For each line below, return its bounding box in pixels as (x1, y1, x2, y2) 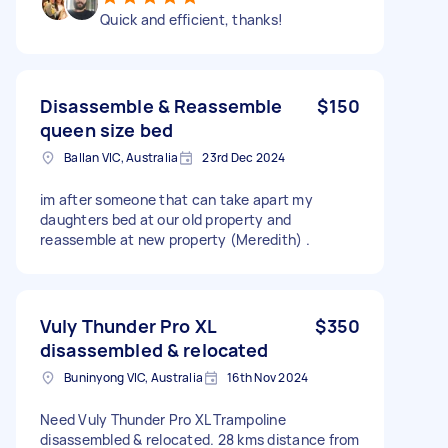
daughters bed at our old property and (40, 209, 292, 229)
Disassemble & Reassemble (40, 93, 283, 118)
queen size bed (40, 117, 174, 142)
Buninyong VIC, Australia (64, 368, 203, 386)
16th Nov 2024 (227, 368, 309, 386)
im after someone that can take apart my (40, 189, 313, 209)
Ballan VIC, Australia (64, 148, 179, 166)
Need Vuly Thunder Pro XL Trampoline (40, 409, 286, 429)
